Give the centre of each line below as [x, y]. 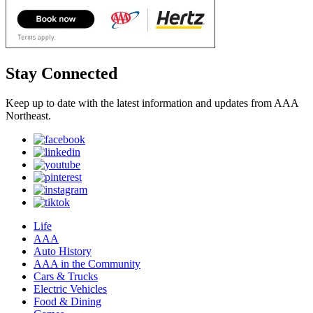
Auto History [63, 252]
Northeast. [28, 116]
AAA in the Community [87, 264]
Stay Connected [61, 74]
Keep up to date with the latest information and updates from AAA [152, 103]
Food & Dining [67, 302]
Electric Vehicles [70, 289]
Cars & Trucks [66, 277]
